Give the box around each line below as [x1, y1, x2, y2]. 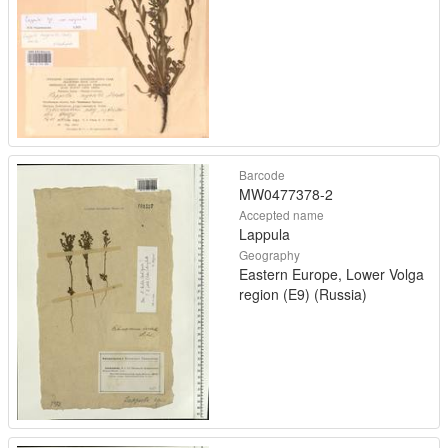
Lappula [239, 223, 290, 244]
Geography [239, 245, 300, 263]
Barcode [239, 165, 285, 183]
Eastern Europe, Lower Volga [239, 263, 424, 284]
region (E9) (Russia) [239, 283, 367, 304]
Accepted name [239, 205, 324, 223]
